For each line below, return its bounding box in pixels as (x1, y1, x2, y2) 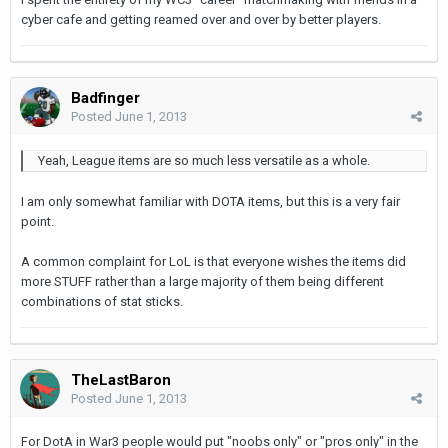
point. (21, 213, 54, 229)
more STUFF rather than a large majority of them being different (21, 273, 384, 289)
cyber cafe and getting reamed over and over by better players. (21, 11, 381, 27)
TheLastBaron (71, 370, 171, 389)
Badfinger (71, 88, 140, 107)
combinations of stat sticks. (21, 293, 183, 309)
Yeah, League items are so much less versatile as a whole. (38, 152, 370, 168)
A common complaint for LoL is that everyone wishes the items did (21, 253, 406, 269)
